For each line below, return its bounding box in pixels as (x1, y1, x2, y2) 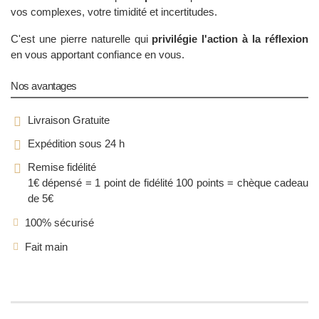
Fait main (25, 240, 68, 253)
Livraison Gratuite (28, 113, 110, 126)
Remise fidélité (28, 160, 96, 173)
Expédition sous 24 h (28, 137, 125, 150)
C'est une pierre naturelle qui (11, 32, 152, 45)
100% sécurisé (25, 216, 94, 229)
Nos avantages (11, 79, 77, 92)
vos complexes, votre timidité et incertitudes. (11, 5, 217, 18)
